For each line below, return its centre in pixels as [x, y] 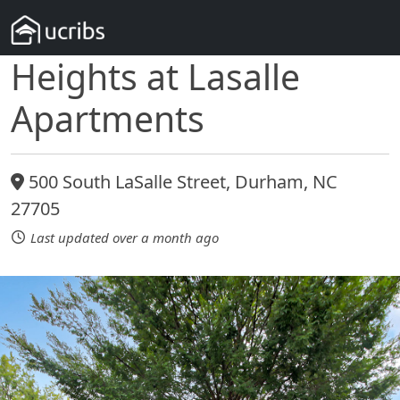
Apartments [108, 119]
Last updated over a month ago [125, 237]
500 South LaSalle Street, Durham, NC [181, 182]
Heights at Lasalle [155, 77]
